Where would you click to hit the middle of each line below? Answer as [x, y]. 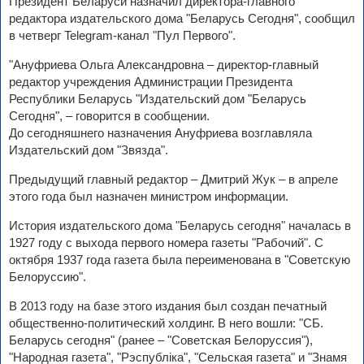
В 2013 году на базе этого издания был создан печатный [168, 306]
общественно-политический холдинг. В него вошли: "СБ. [166, 323]
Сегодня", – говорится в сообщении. [109, 116]
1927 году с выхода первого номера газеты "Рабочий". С [166, 243]
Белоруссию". [48, 277]
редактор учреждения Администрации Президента [151, 82]
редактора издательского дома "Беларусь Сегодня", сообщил [182, 18]
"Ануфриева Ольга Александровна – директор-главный [164, 65]
